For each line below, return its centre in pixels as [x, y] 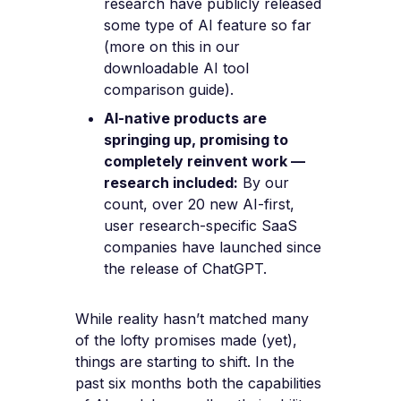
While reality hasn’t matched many [192, 319]
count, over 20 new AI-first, [199, 205]
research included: [171, 183]
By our [264, 183]
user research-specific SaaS [200, 226]
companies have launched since [213, 247]
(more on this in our [172, 47]
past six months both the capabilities [198, 384]
